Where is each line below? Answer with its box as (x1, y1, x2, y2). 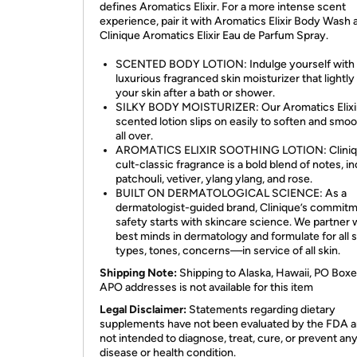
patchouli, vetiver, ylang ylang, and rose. (116, 172, 312, 186)
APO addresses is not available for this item (100, 280, 313, 294)
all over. (116, 129, 153, 143)
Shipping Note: (100, 266, 177, 280)
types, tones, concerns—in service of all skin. (116, 244, 340, 257)
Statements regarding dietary (189, 303, 335, 316)
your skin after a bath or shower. (116, 86, 275, 100)
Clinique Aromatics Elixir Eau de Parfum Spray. (100, 29, 328, 42)
